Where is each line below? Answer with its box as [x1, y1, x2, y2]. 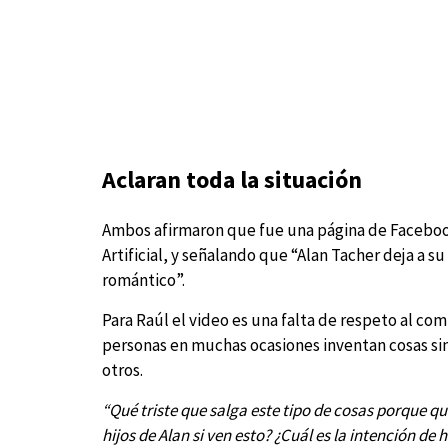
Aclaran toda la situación [102, 164, 362, 196]
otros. [102, 359, 143, 382]
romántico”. [102, 269, 185, 292]
